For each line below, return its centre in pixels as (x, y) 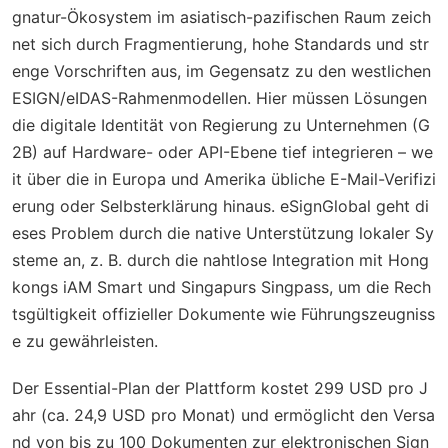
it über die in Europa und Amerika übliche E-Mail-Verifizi (224, 178)
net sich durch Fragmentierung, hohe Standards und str (220, 43)
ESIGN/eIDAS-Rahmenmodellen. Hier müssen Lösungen (219, 97)
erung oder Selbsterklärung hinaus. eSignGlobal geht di (220, 205)
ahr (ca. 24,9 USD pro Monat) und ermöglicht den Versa (223, 414)
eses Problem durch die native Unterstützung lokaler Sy (223, 232)
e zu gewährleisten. (85, 340)
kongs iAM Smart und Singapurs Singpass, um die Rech (221, 286)
